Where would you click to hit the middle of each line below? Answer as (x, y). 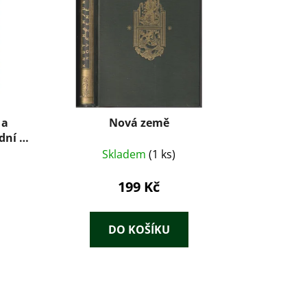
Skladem (126, 154)
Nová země (139, 123)
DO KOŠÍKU (139, 230)
